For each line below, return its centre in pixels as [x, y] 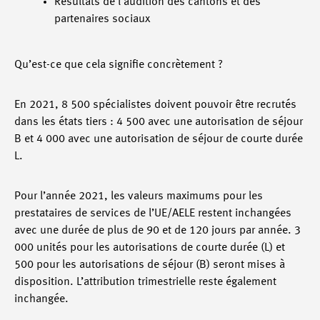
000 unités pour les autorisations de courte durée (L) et [150, 248]
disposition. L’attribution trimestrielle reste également [145, 282]
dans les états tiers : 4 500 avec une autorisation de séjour [159, 122]
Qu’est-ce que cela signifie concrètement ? [119, 65]
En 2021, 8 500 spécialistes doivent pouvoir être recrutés [155, 105]
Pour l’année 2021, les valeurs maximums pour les [139, 197]
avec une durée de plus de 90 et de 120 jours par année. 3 [157, 231]
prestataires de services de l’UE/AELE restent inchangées [153, 214]
